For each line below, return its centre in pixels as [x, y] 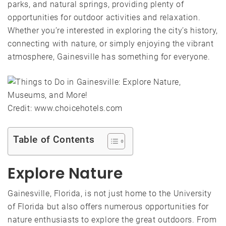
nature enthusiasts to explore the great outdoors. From [112, 219]
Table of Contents [54, 140]
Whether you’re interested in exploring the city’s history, [113, 30]
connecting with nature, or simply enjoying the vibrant [111, 43]
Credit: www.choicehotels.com [65, 108]
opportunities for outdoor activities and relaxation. [104, 17]
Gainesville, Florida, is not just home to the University [110, 193]
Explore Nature [65, 173]
